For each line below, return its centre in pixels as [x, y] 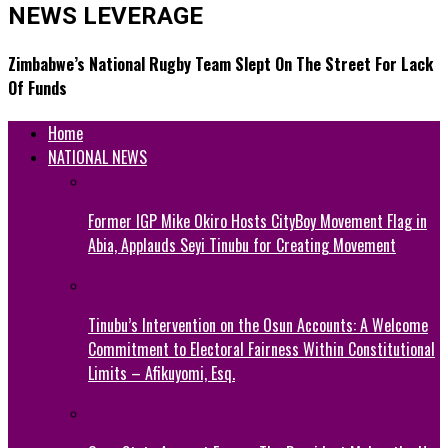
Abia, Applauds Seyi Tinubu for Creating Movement [242, 244]
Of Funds [37, 87]
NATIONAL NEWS [97, 156]
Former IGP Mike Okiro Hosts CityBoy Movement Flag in [257, 220]
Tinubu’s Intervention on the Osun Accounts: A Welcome [258, 324]
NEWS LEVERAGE [105, 16]
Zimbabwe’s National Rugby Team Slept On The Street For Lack [220, 63]
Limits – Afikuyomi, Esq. [161, 372]
